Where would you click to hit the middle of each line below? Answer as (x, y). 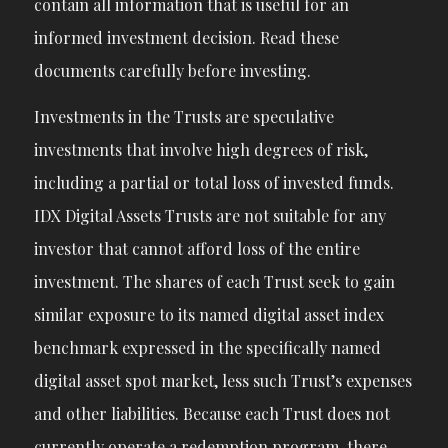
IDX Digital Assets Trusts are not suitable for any (209, 216)
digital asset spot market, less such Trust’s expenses (222, 381)
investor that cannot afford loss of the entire (196, 249)
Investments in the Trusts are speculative (183, 117)
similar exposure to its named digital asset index (208, 315)
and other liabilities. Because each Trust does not (211, 414)
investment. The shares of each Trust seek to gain (214, 282)
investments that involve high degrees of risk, (200, 150)
